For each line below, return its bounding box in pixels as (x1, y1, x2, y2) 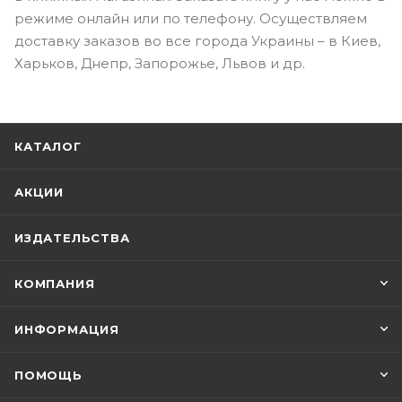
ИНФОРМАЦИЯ (14, 322, 119, 337)
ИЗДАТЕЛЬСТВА (14, 231, 130, 246)
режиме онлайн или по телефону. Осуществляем (14, 10, 367, 28)
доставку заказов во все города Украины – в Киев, (14, 32, 380, 50)
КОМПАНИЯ (14, 276, 95, 292)
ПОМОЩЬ (14, 368, 83, 383)
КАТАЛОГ (14, 139, 82, 154)
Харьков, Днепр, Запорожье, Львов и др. (14, 55, 305, 73)
